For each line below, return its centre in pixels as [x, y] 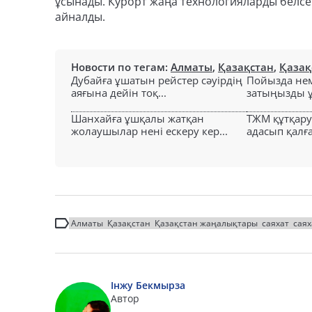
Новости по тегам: [121, 67]
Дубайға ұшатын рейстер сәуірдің [157, 80]
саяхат [275, 223]
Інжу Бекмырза [148, 285]
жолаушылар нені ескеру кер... [149, 131]
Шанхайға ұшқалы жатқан [138, 118]
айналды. [80, 17]
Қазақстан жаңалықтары [206, 223]
